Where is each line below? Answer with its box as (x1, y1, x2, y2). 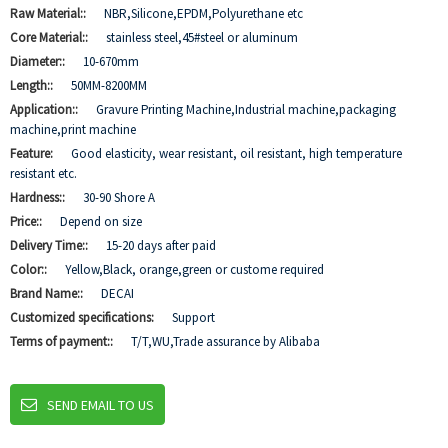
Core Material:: (10, 29, 91, 46)
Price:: (10, 213, 45, 230)
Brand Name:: (10, 285, 86, 302)
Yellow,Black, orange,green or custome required (65, 261, 324, 278)
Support (172, 309, 215, 326)
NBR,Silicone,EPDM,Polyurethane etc (104, 5, 303, 22)
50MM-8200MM (71, 77, 147, 94)
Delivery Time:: (10, 237, 91, 254)
